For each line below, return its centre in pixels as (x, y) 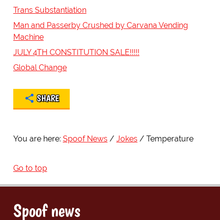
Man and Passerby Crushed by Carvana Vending (100, 25)
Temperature (170, 138)
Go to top (30, 168)
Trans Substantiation (50, 10)
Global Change (40, 67)
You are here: (37, 138)
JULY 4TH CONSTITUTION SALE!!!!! (76, 52)
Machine (28, 37)
